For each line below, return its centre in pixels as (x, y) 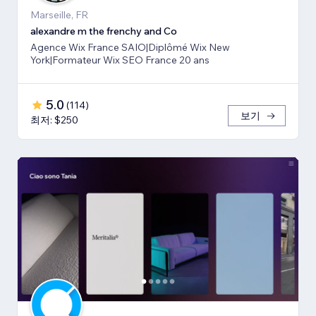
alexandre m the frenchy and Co (104, 31)
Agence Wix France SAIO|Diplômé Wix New (130, 47)
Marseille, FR (59, 14)
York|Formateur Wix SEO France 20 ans (120, 60)
